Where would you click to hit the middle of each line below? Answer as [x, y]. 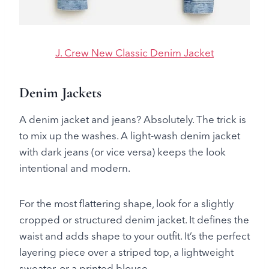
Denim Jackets [60, 93]
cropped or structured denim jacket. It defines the [134, 220]
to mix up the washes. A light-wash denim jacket [130, 136]
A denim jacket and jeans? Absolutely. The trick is [133, 119]
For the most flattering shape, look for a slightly [126, 204]
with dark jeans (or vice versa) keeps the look [122, 152]
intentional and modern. [75, 168]
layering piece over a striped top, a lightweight [126, 252]
